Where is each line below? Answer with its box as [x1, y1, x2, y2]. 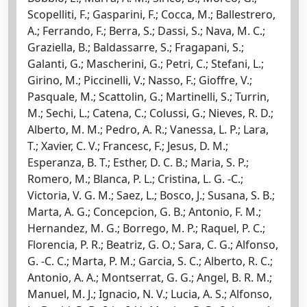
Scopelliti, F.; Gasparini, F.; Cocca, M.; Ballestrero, [27, 6, 275, 22]
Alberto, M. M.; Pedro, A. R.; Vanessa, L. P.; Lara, [27, 121, 269, 137]
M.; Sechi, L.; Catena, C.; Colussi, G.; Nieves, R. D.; [27, 105, 273, 121]
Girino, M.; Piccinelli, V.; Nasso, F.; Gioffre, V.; [27, 72, 252, 88]
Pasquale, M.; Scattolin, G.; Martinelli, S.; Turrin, [27, 88, 269, 104]
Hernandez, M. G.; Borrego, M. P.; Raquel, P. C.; [27, 220, 265, 236]
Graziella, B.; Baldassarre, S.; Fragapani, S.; [27, 39, 244, 55]
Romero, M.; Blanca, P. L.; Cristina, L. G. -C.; [27, 171, 243, 186]
